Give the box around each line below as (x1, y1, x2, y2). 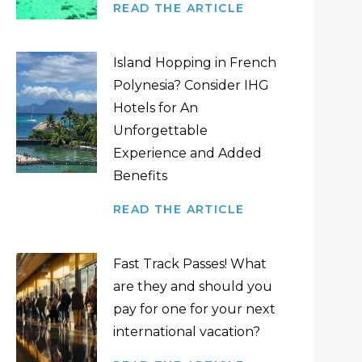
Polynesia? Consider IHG (112, 78, 269, 93)
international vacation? (112, 324, 260, 339)
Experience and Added (112, 145, 262, 161)
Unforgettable (112, 123, 208, 138)
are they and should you (112, 279, 272, 294)
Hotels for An (112, 100, 198, 116)
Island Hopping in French (112, 55, 276, 70)
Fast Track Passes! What (112, 256, 267, 271)
